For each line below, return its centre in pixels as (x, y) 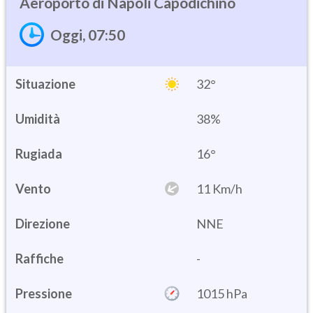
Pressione (44, 293)
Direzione (43, 223)
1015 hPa (221, 293)
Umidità (38, 118)
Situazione (45, 83)
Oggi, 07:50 (88, 34)
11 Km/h (219, 188)
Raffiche (39, 258)
